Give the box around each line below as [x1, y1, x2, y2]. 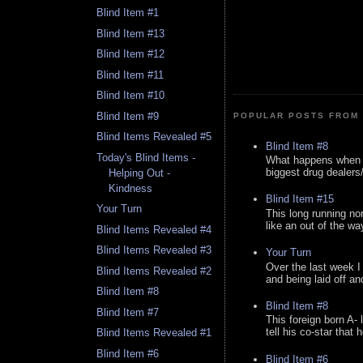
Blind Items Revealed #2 [96, 264, 212, 277]
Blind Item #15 [266, 193, 334, 206]
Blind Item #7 [96, 305, 160, 318]
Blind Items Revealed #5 [96, 130, 212, 143]
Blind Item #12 [96, 48, 165, 61]
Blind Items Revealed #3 [96, 244, 212, 257]
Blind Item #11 [96, 68, 164, 81]
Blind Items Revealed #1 [96, 327, 212, 340]
